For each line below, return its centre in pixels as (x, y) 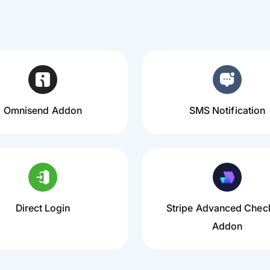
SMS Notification (227, 110)
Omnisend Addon (43, 110)
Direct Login (43, 208)
